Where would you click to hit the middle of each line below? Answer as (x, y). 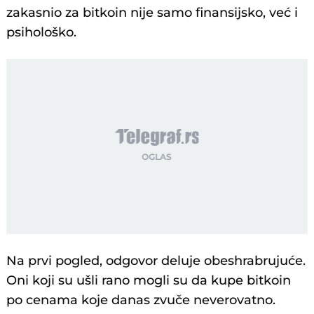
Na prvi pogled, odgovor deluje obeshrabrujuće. (156, 261)
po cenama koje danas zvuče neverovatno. (141, 300)
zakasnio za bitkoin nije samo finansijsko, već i (152, 13)
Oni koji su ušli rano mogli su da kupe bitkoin (149, 281)
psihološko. (42, 33)
